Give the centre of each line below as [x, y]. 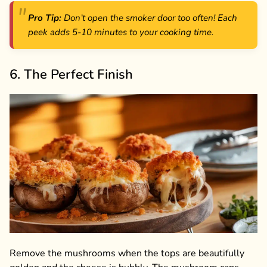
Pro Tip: [45, 18]
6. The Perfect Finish [71, 75]
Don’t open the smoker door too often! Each [149, 18]
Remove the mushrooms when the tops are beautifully [127, 253]
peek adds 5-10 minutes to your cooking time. [121, 32]
